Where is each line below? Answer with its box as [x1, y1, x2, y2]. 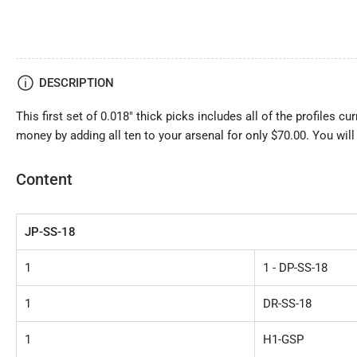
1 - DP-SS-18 [263, 260, 328, 275]
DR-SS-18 [263, 296, 312, 311]
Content [16, 169, 73, 189]
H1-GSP [263, 331, 304, 347]
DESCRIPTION [39, 75, 114, 90]
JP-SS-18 [25, 224, 79, 239]
